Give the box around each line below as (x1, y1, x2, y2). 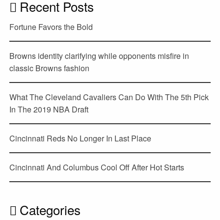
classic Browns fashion (9, 62, 90, 74)
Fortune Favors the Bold (9, 21, 93, 32)
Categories (20, 200, 81, 219)
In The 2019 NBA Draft (9, 103, 89, 115)
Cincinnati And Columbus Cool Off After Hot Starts (9, 161, 185, 173)
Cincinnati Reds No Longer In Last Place (9, 132, 152, 144)
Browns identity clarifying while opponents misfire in (9, 50, 190, 61)
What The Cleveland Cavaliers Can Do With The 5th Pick (9, 91, 209, 103)
